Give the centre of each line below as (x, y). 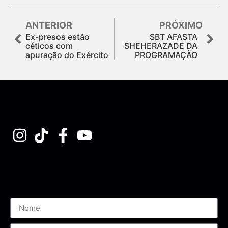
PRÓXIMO (181, 25)
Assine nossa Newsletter (59, 169)
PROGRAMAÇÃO (166, 55)
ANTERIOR (49, 25)
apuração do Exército (67, 55)
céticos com (49, 46)
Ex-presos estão (58, 36)
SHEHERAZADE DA (161, 46)
